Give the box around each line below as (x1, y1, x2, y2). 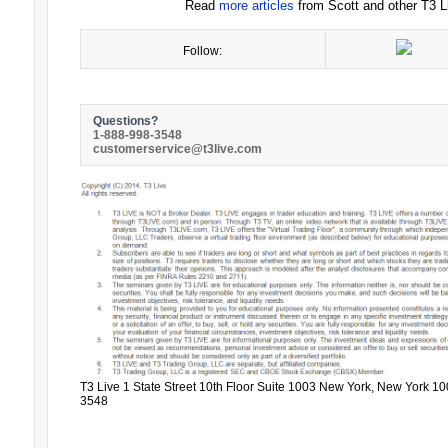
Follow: (183, 44, 223, 58)
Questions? (92, 114, 158, 128)
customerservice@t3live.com (92, 142, 262, 156)
